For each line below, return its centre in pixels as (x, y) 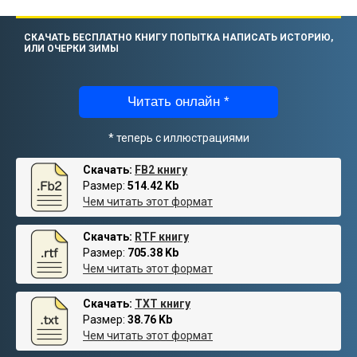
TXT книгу (163, 303)
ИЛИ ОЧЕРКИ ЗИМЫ (71, 48)
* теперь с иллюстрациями (178, 137)
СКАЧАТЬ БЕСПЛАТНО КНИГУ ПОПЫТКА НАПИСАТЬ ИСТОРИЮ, (178, 37)
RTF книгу (162, 236)
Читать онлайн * (178, 101)
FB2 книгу (161, 169)
